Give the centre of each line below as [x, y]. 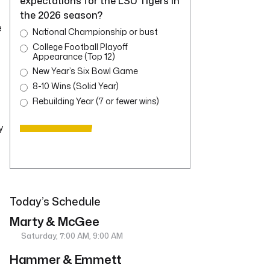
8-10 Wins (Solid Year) [76, 86]
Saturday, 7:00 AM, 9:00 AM [71, 236]
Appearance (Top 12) [74, 57]
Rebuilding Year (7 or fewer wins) [96, 101]
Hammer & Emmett [66, 259]
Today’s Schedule [55, 202]
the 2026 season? [61, 15]
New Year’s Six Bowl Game [85, 71]
